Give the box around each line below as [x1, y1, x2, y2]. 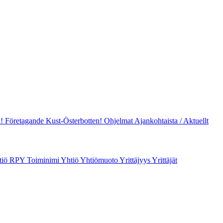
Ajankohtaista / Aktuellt [134, 116, 209, 125]
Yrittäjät [152, 155, 177, 164]
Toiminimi [27, 155, 61, 164]
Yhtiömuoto [80, 155, 119, 164]
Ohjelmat [104, 116, 134, 125]
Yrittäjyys [119, 155, 152, 164]
